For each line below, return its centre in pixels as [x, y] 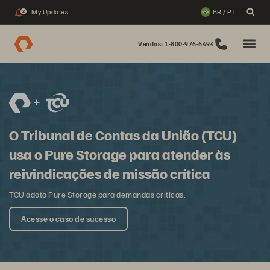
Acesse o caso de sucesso [68, 218]
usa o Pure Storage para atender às [120, 154]
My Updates [50, 12]
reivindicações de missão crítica [110, 173]
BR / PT [224, 12]
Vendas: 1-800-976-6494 [176, 44]
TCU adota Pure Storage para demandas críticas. [97, 194]
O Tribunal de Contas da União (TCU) [123, 134]
